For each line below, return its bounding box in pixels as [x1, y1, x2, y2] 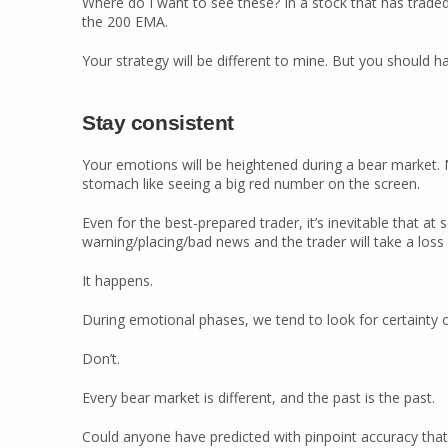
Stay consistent [82, 111, 234, 134]
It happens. [82, 271, 153, 290]
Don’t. [82, 349, 120, 368]
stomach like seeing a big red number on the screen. [82, 174, 420, 193]
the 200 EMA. [82, 12, 168, 31]
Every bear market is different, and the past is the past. [82, 388, 435, 407]
